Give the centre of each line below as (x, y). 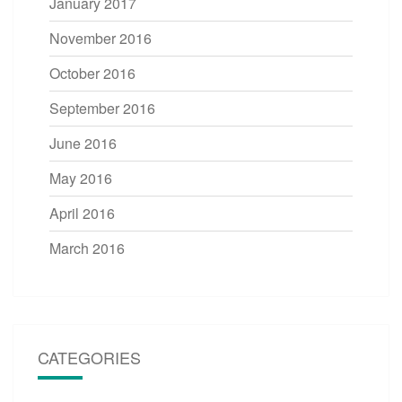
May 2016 (81, 178)
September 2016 (102, 108)
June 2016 (83, 143)
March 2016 (87, 248)
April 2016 (82, 213)
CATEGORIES (89, 357)
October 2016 (92, 73)
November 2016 (100, 38)
